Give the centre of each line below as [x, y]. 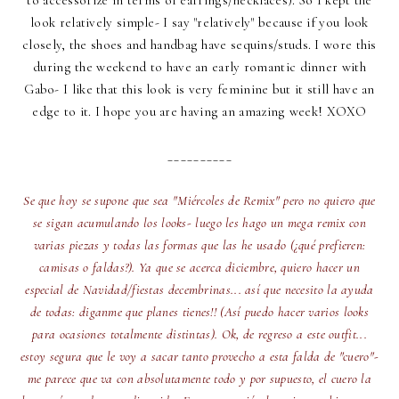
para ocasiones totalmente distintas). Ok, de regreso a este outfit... [199, 334]
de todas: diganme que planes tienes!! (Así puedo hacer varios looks [199, 312]
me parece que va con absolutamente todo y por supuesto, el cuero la [199, 379]
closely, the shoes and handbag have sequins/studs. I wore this [199, 45]
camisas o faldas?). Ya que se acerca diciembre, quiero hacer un [199, 268]
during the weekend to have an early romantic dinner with [199, 67]
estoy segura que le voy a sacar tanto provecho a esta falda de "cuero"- [199, 357]
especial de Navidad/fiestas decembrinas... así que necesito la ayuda [199, 290]
